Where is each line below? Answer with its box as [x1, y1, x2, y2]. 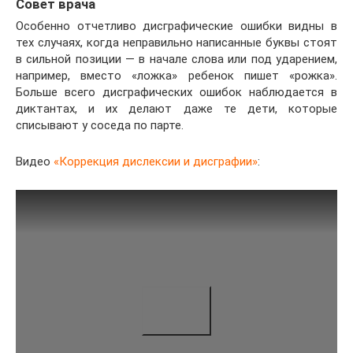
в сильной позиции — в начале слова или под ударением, [16, 51, 337, 66]
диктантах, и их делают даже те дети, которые [16, 101, 337, 116]
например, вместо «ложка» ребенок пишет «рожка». [16, 68, 337, 83]
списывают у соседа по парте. [16, 117, 184, 132]
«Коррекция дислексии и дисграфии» [54, 154, 258, 169]
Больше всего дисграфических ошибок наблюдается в [16, 84, 337, 99]
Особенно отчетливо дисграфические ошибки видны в [16, 18, 337, 33]
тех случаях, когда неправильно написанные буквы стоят [16, 35, 337, 50]
